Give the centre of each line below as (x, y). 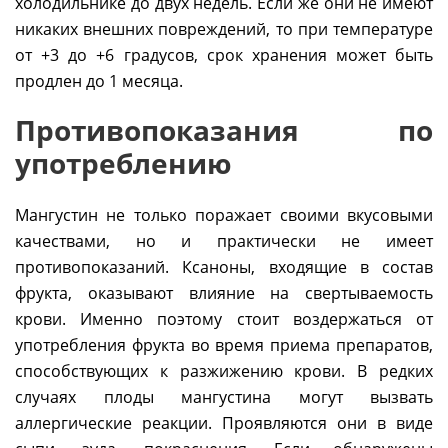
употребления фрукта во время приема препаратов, (224, 345)
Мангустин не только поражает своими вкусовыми (224, 215)
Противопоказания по (224, 130)
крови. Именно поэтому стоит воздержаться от (224, 319)
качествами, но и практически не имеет (224, 241)
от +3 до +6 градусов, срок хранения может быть (224, 55)
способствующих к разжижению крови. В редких (224, 371)
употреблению (123, 163)
